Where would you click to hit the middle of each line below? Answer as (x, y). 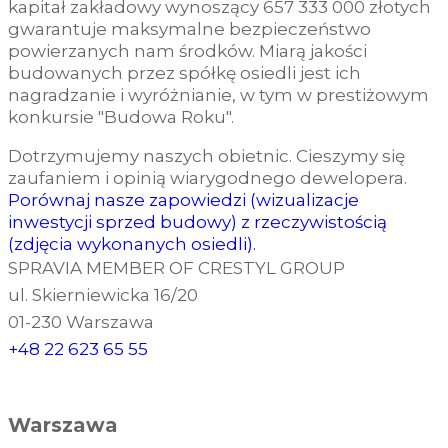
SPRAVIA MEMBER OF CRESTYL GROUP (176, 267)
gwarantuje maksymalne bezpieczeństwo (189, 28)
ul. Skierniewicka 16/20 (103, 294)
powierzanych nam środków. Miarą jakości (187, 50)
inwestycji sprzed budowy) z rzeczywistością (197, 221)
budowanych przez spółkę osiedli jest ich (184, 72)
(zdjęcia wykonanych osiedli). (132, 243)
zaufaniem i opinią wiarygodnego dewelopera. (207, 177)
